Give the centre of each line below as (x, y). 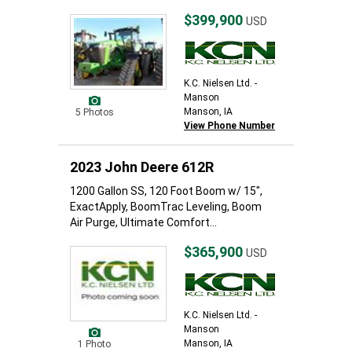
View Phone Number (229, 126)
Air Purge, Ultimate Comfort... (143, 222)
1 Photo (95, 344)
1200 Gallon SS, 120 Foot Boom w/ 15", (166, 191)
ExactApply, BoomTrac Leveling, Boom (166, 207)
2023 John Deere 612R (142, 167)
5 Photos (94, 112)
